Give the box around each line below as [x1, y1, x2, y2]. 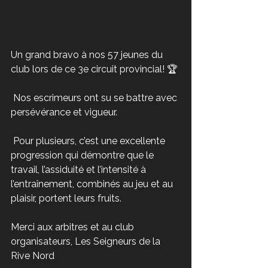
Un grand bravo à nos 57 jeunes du [11, 48, 165, 60]
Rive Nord [11, 249, 54, 261]
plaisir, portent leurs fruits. [11, 192, 121, 204]
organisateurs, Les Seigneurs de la [11, 235, 163, 247]
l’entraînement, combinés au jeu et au [11, 178, 175, 190]
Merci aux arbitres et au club [11, 221, 136, 233]
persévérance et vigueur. [11, 106, 117, 118]
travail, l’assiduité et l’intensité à [11, 163, 148, 175]
